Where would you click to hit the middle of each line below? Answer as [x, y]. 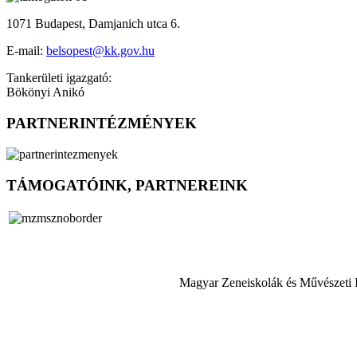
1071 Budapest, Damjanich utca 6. [93, 24]
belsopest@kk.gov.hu [100, 51]
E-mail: [26, 51]
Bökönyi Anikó [45, 92]
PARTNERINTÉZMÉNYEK [102, 124]
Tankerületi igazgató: [59, 78]
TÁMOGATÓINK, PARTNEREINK [127, 185]
